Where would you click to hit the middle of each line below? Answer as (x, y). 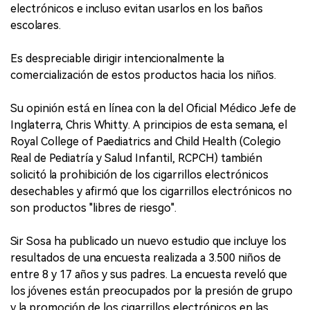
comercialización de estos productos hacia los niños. (143, 75)
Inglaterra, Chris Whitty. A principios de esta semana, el (149, 125)
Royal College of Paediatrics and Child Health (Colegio (146, 142)
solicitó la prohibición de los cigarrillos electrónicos (139, 175)
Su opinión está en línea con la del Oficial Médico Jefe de (153, 109)
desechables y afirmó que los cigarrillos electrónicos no (151, 192)
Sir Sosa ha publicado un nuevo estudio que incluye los (148, 241)
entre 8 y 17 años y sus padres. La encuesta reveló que (149, 275)
